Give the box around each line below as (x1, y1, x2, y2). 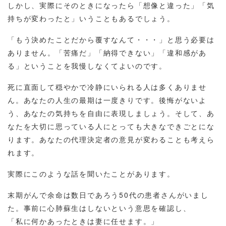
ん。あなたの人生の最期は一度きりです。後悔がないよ (8, 95, 207, 105)
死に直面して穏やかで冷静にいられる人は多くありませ (8, 82, 207, 92)
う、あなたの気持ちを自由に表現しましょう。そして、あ (8, 108, 215, 119)
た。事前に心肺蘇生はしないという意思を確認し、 (8, 203, 191, 213)
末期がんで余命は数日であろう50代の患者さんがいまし (8, 190, 209, 200)
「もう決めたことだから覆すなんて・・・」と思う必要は (8, 34, 215, 45)
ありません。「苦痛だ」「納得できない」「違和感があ (8, 47, 207, 58)
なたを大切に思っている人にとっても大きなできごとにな (8, 121, 215, 132)
